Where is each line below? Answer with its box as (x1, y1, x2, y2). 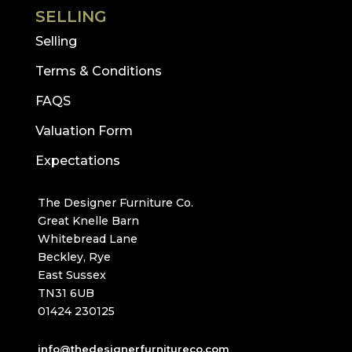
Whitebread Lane (37, 232, 137, 247)
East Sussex (37, 268, 106, 283)
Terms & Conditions (35, 64, 162, 79)
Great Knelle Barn (37, 214, 139, 229)
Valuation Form (35, 123, 133, 139)
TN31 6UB (37, 286, 94, 301)
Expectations (35, 153, 120, 169)
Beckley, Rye (37, 250, 111, 265)
